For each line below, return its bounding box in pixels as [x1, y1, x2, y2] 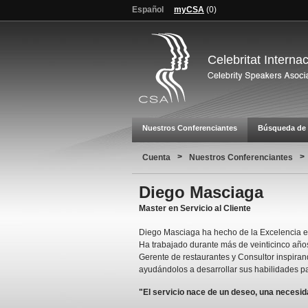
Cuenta [142, 153, 170, 162]
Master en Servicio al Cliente [139, 203, 251, 213]
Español [132, 5, 164, 14]
